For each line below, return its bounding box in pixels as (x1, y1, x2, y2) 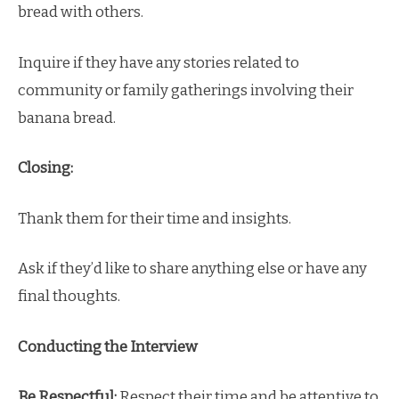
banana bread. (18, 108, 116, 127)
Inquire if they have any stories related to (18, 53, 299, 72)
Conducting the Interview (18, 337, 198, 356)
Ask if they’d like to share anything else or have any (18, 259, 367, 278)
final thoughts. (18, 287, 120, 305)
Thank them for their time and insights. (18, 208, 291, 228)
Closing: (18, 159, 73, 177)
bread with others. (18, 3, 143, 21)
